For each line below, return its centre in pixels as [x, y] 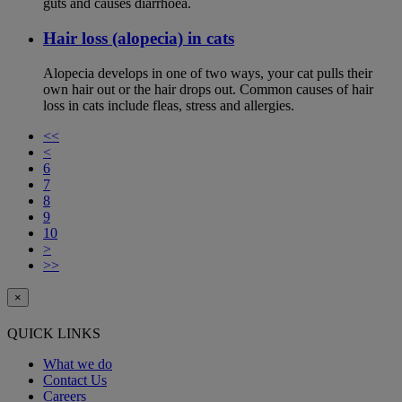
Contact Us [75, 380]
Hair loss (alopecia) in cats [139, 39]
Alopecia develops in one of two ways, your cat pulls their [208, 73]
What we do [78, 364]
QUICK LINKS [54, 334]
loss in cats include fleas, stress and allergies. [169, 105]
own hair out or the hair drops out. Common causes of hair [208, 89]
